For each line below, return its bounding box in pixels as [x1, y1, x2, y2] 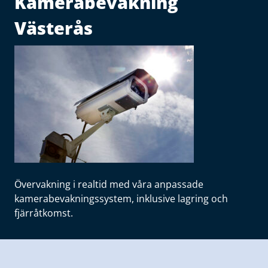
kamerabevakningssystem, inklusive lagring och [14, 192, 228, 205]
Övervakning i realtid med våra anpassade [14, 178, 203, 191]
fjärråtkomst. [14, 206, 73, 220]
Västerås [14, 16, 93, 39]
